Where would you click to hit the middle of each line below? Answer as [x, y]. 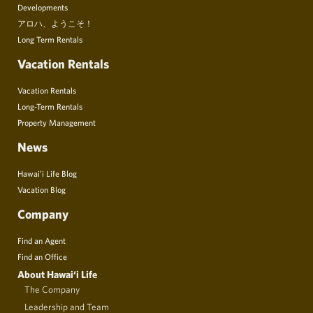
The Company [52, 289]
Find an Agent [42, 240]
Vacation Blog [42, 189]
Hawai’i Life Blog [47, 173]
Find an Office [42, 256]
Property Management [57, 122]
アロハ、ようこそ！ [55, 23]
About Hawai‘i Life [57, 274]
